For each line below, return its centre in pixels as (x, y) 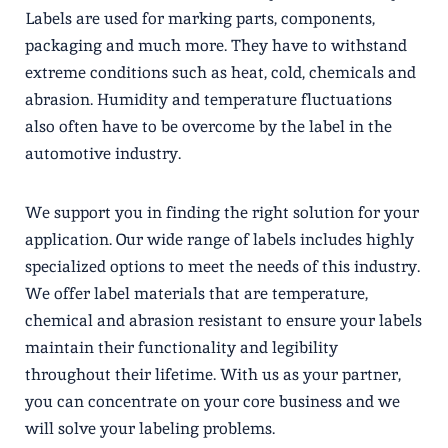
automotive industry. (103, 153)
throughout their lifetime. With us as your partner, (213, 374)
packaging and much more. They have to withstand (216, 45)
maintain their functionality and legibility (181, 347)
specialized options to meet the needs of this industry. (222, 266)
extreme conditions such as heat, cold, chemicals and (220, 72)
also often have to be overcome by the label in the (208, 126)
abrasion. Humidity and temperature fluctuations (208, 99)
